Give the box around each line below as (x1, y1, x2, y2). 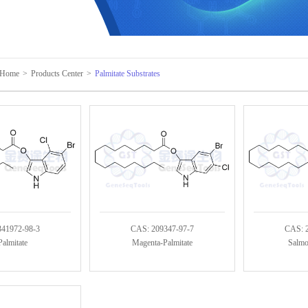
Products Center (31, 69, 83, 78)
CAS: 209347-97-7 (131, 224, 194, 234)
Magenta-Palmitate (132, 238, 192, 247)
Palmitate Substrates (95, 69, 160, 78)
